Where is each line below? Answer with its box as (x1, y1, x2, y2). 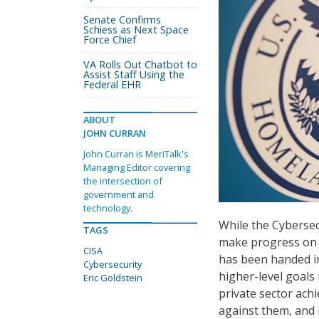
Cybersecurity (83, 258, 142, 271)
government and (83, 188, 154, 201)
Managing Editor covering (83, 161, 190, 174)
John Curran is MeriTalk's (83, 147, 189, 160)
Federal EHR (83, 78, 141, 91)
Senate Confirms (83, 13, 161, 26)
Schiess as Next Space (83, 23, 189, 36)
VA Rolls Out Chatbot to (83, 58, 197, 71)
